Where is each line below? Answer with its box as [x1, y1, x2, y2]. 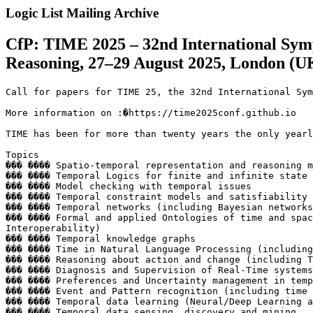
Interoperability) [6, 222, 101, 233]
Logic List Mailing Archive [6, 6, 159, 20]
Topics [6, 149, 39, 160]
